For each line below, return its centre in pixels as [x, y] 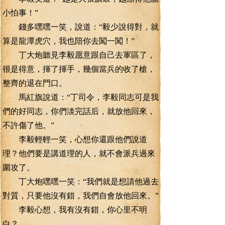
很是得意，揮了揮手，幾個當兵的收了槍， [79, 69]
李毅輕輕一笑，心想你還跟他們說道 [75, 139]
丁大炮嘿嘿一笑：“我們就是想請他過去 [81, 182]
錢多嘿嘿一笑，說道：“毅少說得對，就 [81, 27]
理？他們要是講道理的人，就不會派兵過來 [79, 153]
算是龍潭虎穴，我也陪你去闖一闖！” [69, 41]
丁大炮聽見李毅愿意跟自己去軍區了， [79, 55]
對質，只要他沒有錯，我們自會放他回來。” [81, 196]
